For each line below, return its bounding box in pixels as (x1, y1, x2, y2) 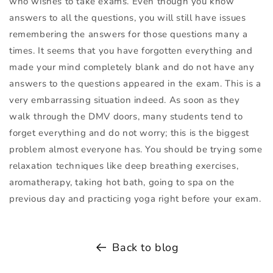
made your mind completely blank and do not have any (9, 61, 255, 74)
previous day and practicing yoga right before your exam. (9, 193, 261, 205)
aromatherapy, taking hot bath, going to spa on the (9, 176, 235, 189)
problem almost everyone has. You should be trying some (9, 143, 263, 156)
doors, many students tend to (110, 110, 243, 123)
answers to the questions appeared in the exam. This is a (9, 77, 261, 90)
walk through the (9, 110, 89, 123)
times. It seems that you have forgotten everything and (9, 44, 253, 57)
